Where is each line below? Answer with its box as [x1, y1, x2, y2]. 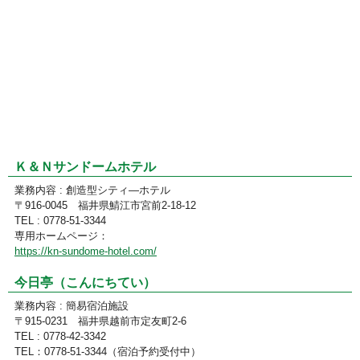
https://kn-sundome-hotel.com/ [14, 244, 157, 257]
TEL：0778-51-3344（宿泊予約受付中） [14, 345, 201, 358]
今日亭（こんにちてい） [14, 275, 156, 289]
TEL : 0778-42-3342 [14, 329, 106, 342]
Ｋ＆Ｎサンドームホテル [14, 159, 156, 174]
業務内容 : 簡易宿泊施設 [14, 299, 129, 312]
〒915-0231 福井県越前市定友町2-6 [14, 314, 186, 327]
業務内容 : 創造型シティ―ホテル [14, 183, 170, 196]
